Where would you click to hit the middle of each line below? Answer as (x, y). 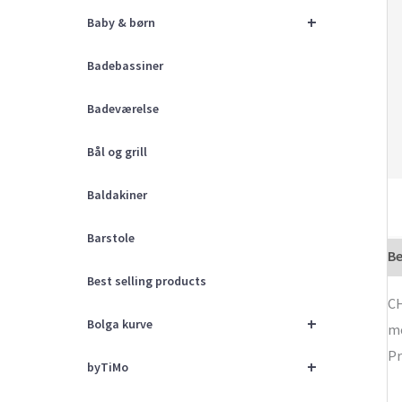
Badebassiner (125, 66)
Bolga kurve (120, 324)
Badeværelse (123, 109)
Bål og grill (117, 152)
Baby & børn (121, 22)
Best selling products (147, 281)
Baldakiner (117, 195)
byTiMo (108, 367)
